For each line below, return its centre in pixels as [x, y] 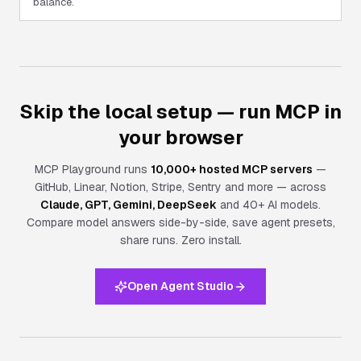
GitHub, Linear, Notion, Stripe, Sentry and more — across [180, 187]
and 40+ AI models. [269, 205]
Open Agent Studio [180, 286]
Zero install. [211, 240]
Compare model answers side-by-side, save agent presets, [180, 222]
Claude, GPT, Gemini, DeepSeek [129, 205]
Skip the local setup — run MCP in [180, 112]
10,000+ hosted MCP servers [232, 169]
